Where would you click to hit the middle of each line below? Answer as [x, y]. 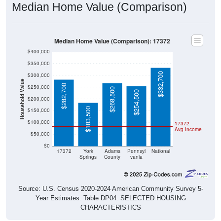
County [112, 157]
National [161, 151]
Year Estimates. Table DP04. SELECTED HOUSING [110, 198]
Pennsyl [136, 151]
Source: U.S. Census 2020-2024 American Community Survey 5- [110, 188]
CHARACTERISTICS [110, 207]
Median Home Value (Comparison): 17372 [112, 41]
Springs [88, 157]
